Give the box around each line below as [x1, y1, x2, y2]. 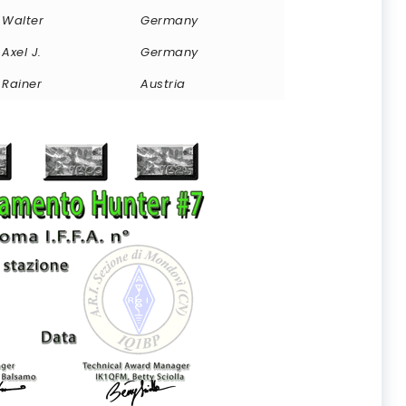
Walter [2, 11, 43, 29]
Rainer [2, 74, 42, 92]
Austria [140, 74, 186, 92]
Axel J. [2, 43, 42, 61]
